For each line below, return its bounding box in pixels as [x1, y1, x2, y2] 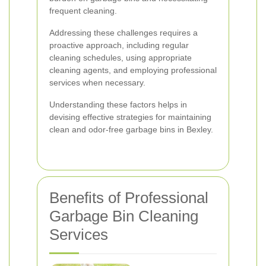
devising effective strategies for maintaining [49, 112, 211, 122]
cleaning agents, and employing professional [49, 65, 217, 75]
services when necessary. [49, 78, 145, 87]
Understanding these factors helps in [49, 100, 187, 109]
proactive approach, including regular [49, 40, 189, 50]
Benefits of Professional [49, 189, 208, 207]
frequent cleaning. [49, 6, 117, 15]
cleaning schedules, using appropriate [49, 53, 192, 62]
